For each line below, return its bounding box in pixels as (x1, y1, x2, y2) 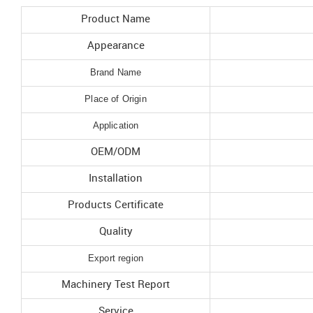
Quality (99, 226, 133, 238)
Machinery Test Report (61, 279, 170, 291)
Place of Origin (85, 93, 147, 104)
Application (92, 119, 139, 131)
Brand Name (89, 66, 142, 78)
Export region (87, 252, 144, 263)
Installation (89, 173, 143, 184)
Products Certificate (68, 199, 163, 211)
